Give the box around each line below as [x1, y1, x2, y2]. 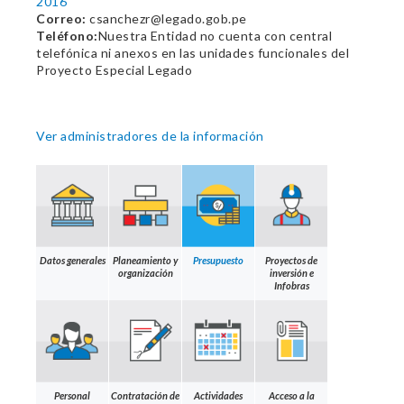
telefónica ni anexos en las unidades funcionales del [36, 45, 349, 60]
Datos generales [39, 253, 106, 266]
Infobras [273, 279, 309, 291]
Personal [54, 389, 90, 401]
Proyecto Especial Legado [36, 62, 192, 78]
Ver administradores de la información [36, 128, 264, 143]
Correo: [36, 11, 87, 26]
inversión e [269, 266, 314, 279]
